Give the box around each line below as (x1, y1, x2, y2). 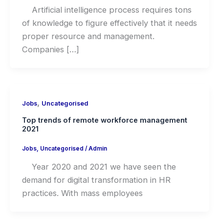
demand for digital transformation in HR (22, 175, 171, 185)
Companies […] (22, 44, 79, 54)
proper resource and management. (22, 31, 154, 41)
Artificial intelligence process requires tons (22, 4, 192, 15)
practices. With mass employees (22, 188, 143, 198)
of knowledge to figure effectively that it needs (22, 18, 197, 28)
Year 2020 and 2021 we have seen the (22, 161, 176, 172)
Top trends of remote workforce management (22, 115, 187, 125)
